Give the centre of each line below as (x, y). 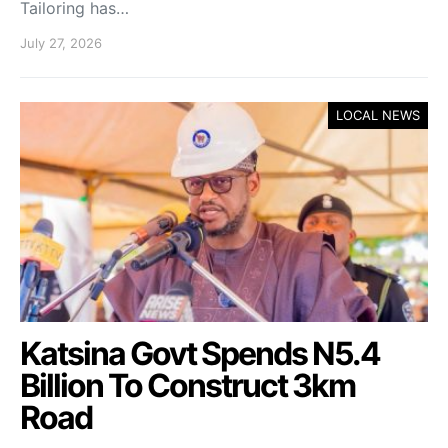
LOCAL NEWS (378, 115)
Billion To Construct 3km (187, 385)
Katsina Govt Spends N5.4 (200, 353)
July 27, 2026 (61, 43)
